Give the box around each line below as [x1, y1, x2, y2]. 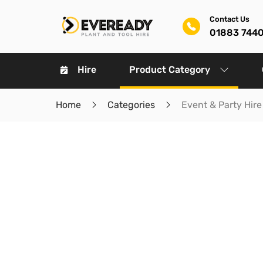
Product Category [129, 64, 210, 75]
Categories [107, 99, 155, 110]
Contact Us [209, 14, 249, 23]
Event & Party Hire [181, 99, 262, 110]
